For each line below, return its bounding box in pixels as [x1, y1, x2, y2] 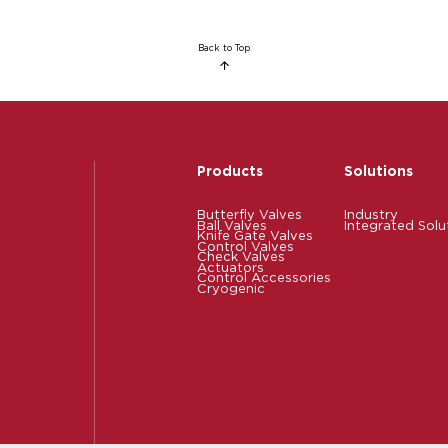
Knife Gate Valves [197, 228, 313, 242]
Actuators [197, 259, 264, 274]
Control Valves [197, 238, 294, 253]
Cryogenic [197, 280, 265, 295]
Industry [344, 207, 398, 221]
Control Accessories [197, 270, 331, 284]
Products [197, 163, 263, 178]
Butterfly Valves [197, 207, 302, 221]
